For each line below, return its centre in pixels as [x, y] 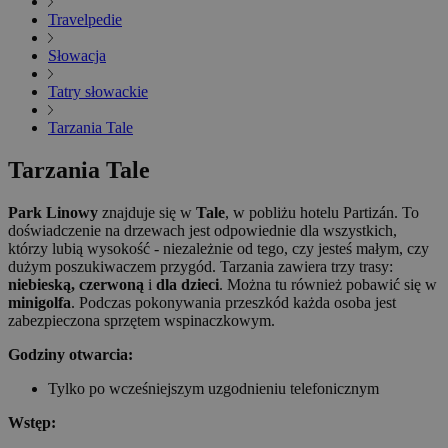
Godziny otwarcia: [70, 355]
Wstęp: [32, 423]
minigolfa [39, 303]
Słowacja [77, 56]
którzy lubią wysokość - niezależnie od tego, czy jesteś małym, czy [218, 249]
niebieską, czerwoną [76, 285]
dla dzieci [187, 285]
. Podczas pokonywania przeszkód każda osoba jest [233, 303]
